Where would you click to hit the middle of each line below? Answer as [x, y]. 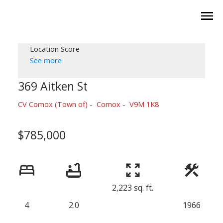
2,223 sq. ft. [133, 188]
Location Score [55, 49]
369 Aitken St [53, 86]
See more [46, 60]
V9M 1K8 [144, 104]
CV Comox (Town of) [53, 104]
